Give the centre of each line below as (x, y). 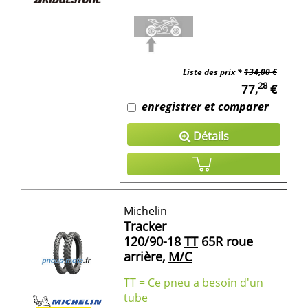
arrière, (144, 256)
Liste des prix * (213, 71)
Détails (209, 136)
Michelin (145, 211)
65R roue (225, 241)
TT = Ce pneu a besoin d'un (194, 282)
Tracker (145, 226)
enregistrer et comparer (205, 106)
